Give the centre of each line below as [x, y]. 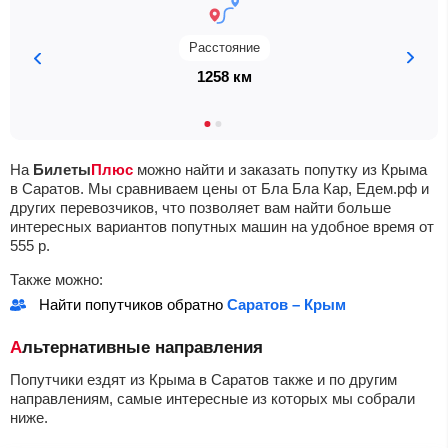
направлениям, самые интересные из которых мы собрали [212, 398]
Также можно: [56, 279]
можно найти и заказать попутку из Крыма [280, 169]
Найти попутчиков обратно [133, 304]
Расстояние [224, 47]
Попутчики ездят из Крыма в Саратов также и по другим [203, 379]
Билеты [62, 169]
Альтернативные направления [142, 347]
